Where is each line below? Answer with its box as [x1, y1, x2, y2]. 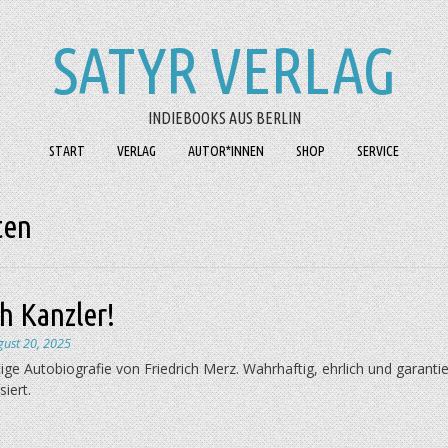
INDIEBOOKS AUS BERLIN [147, 109, 301, 127]
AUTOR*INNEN [188, 143, 264, 159]
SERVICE [357, 143, 399, 159]
